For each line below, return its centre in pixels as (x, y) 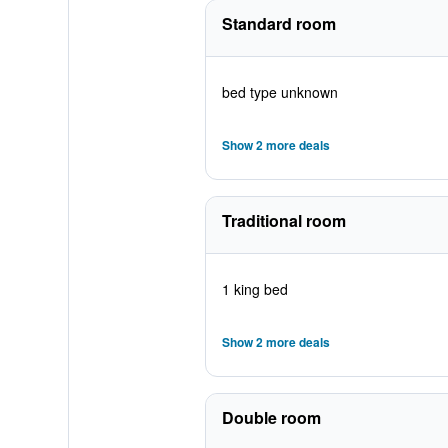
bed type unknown (279, 92)
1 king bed (254, 289)
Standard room (278, 23)
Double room (271, 417)
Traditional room (283, 220)
